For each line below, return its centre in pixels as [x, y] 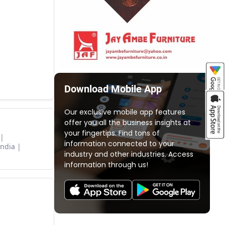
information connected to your [119, 144]
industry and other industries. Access [129, 154]
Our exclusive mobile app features [125, 112]
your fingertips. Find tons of [112, 133]
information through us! [106, 165]
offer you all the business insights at [128, 123]
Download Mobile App [113, 89]
